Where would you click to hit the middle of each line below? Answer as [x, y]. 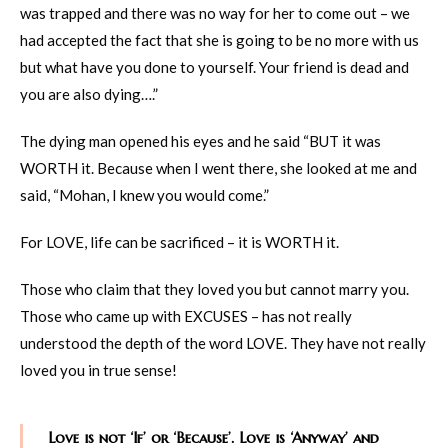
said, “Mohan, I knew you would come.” [144, 194]
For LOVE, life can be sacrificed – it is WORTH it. [179, 241]
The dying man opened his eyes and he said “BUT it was [200, 140]
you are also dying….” [89, 93]
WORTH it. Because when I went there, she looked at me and [218, 167]
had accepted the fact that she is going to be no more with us [219, 39]
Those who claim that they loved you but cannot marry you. [214, 288]
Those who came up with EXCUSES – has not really [186, 315]
